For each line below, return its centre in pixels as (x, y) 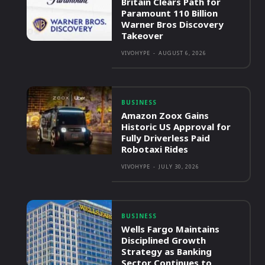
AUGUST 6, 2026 (183, 53)
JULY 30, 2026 (179, 167)
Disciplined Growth (164, 240)
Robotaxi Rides (155, 149)
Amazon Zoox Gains (165, 116)
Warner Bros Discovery (173, 25)
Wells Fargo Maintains (171, 229)
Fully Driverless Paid (166, 138)
